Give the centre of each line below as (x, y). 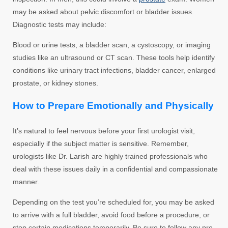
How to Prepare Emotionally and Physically (113, 105)
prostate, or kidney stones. (55, 83)
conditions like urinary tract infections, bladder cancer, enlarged (114, 70)
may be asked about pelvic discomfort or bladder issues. (103, 11)
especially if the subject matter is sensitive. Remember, (101, 143)
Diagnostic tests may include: (60, 24)
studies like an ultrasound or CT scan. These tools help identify (114, 57)
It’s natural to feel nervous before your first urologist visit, (104, 131)
